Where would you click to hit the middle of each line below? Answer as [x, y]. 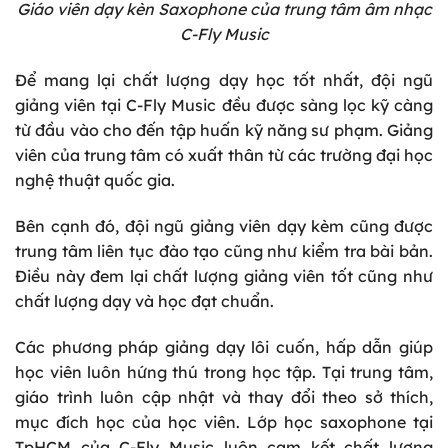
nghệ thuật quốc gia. [97, 180]
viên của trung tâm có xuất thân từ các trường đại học [224, 155]
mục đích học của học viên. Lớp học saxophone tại [224, 421]
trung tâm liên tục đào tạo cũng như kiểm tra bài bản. [224, 250]
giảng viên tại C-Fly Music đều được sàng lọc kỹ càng [224, 105]
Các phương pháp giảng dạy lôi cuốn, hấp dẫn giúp [224, 346]
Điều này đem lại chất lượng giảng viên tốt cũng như [224, 275]
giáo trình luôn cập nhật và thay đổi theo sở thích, [224, 396]
